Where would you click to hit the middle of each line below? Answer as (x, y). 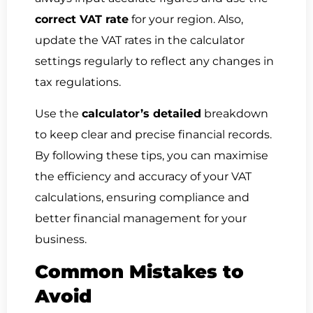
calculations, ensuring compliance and (142, 197)
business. (61, 239)
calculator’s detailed (141, 113)
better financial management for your (141, 218)
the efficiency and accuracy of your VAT (143, 176)
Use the (58, 113)
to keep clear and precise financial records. (153, 134)
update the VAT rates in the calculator (140, 41)
